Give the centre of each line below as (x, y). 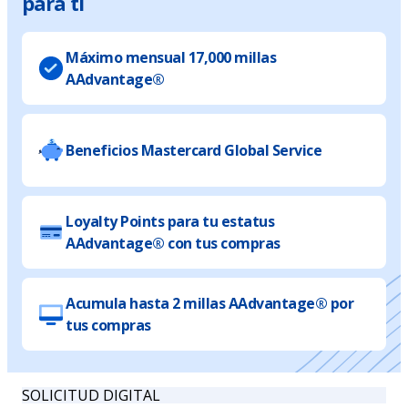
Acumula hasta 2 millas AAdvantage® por (209, 303)
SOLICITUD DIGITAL (91, 395)
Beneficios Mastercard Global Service (194, 150)
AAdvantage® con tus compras (173, 243)
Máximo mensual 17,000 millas (171, 57)
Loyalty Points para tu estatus (170, 221)
